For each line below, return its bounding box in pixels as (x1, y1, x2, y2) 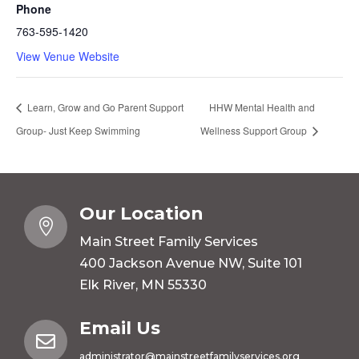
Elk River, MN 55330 (79, 277, 207, 292)
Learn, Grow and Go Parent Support (25, 99, 184, 114)
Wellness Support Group (200, 123, 309, 137)
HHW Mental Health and (208, 99, 315, 114)
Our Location (79, 203, 204, 224)
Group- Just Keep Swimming (16, 123, 140, 137)
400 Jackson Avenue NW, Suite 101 (79, 256, 302, 271)
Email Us (79, 317, 160, 339)
